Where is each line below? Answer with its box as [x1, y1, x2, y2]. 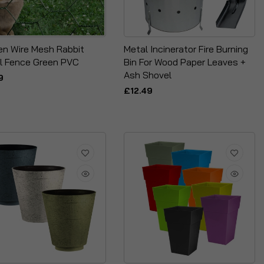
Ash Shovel [123, 68, 171, 81]
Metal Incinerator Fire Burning [123, 42, 248, 55]
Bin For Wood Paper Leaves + [123, 55, 246, 68]
